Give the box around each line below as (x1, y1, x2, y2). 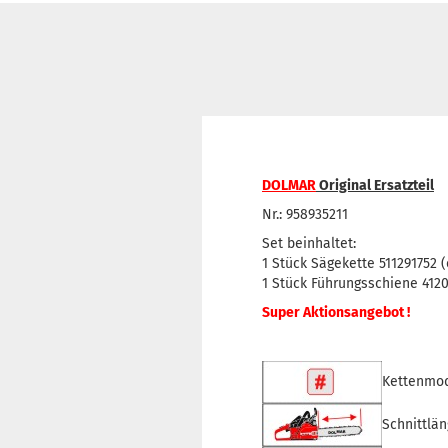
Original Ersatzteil (316, 177, 434, 194)
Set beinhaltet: (262, 235, 356, 252)
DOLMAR (262, 177, 316, 194)
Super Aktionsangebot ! (262, 304, 410, 321)
